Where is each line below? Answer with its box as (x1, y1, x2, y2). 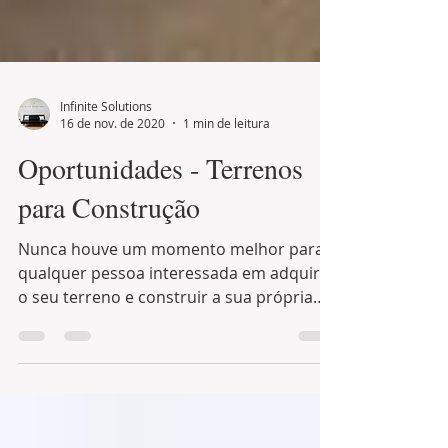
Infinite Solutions (60, 133, 152, 150)
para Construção (18, 224, 200, 262)
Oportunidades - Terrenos (18, 185, 303, 223)
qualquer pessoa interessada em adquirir (18, 298, 149, 320)
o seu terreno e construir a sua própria (18, 322, 313, 344)
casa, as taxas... (81, 346, 133, 368)
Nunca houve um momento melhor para (18, 274, 324, 296)
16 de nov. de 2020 (60, 151, 165, 167)
